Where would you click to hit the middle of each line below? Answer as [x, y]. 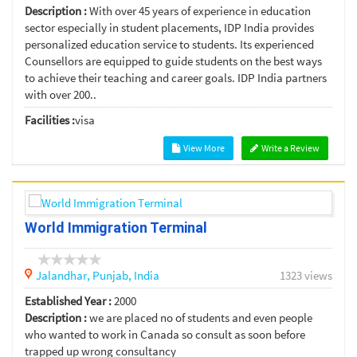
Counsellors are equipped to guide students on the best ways [173, 61]
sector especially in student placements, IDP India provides [169, 28]
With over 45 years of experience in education [200, 11]
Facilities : [50, 120]
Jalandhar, [64, 276]
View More [203, 148]
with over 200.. [61, 95]
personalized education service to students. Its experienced [169, 45]
